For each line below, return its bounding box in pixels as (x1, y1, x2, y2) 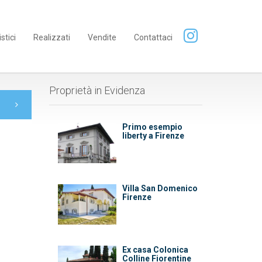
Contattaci (134, 33, 173, 42)
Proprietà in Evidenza (49, 84, 145, 96)
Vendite (88, 33, 116, 42)
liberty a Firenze (122, 131, 184, 140)
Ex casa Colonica (122, 245, 188, 254)
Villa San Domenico (122, 184, 198, 193)
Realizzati (33, 33, 70, 42)
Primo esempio (122, 122, 182, 132)
